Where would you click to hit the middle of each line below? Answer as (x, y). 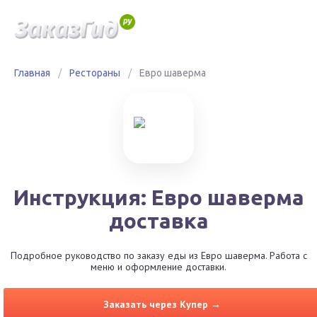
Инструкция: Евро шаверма (158, 197)
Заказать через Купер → (162, 304)
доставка (158, 221)
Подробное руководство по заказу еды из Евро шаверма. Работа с (158, 255)
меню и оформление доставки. (158, 267)
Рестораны (95, 73)
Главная (32, 73)
